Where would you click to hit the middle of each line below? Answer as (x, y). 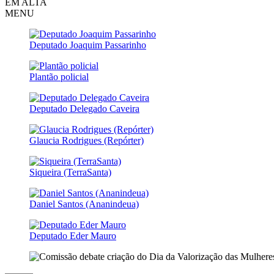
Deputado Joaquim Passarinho (88, 45)
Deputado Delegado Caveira (84, 108)
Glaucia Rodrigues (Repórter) (87, 140)
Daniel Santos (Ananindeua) (84, 204)
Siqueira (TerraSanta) (70, 172)
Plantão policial (59, 76)
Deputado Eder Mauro (73, 235)
